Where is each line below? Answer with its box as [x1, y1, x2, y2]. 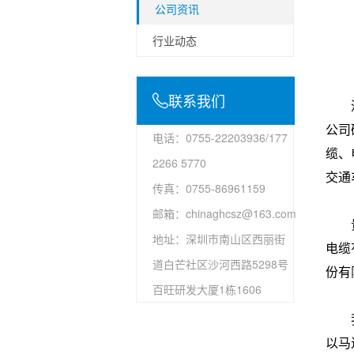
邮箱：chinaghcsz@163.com [153, 205, 296, 221]
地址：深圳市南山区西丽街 [153, 230, 285, 247]
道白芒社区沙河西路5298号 [153, 255, 288, 272]
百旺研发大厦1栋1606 [153, 281, 262, 297]
